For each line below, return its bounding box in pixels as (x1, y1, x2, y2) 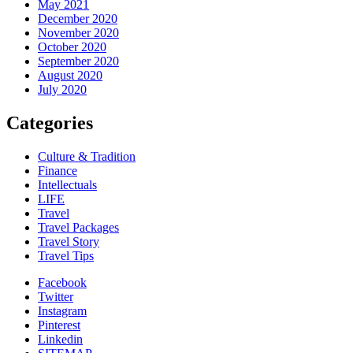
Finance (38, 163, 77, 177)
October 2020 (38, 39, 106, 54)
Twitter (38, 289, 73, 303)
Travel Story (38, 234, 99, 248)
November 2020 (38, 25, 119, 39)
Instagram (38, 303, 87, 318)
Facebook (38, 275, 87, 289)
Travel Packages (38, 220, 119, 234)
